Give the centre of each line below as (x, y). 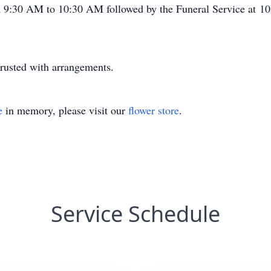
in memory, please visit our (65, 110)
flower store (154, 110)
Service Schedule (135, 214)
